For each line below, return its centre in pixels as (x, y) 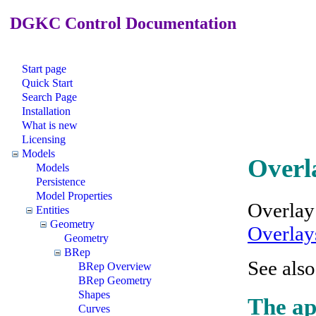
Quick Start (47, 83)
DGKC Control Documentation (121, 23)
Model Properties (74, 195)
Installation (46, 111)
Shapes (94, 294)
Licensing (44, 139)
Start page (44, 68)
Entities (53, 209)
